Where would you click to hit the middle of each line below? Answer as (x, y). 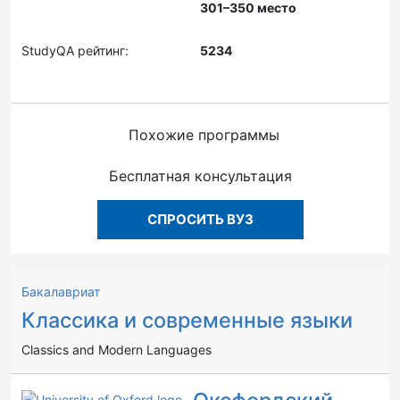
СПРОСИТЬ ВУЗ (200, 219)
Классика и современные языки (187, 320)
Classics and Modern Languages (117, 350)
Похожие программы (204, 135)
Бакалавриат (61, 292)
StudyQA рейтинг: (75, 50)
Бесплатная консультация (200, 176)
